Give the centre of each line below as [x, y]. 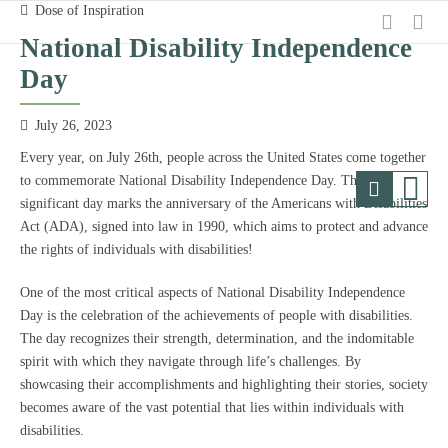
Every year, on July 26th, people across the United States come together [223, 157]
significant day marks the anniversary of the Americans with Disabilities [223, 203]
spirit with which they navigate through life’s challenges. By [190, 361]
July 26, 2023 [73, 125]
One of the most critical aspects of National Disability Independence [212, 292]
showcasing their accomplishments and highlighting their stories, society [224, 384]
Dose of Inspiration [89, 10]
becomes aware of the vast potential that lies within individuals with [212, 407]
